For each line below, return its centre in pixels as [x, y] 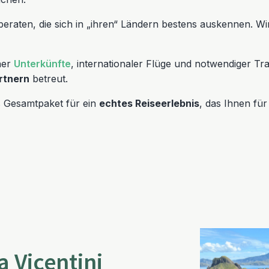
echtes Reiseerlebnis [149, 103]
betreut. [49, 79]
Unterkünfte [42, 64]
